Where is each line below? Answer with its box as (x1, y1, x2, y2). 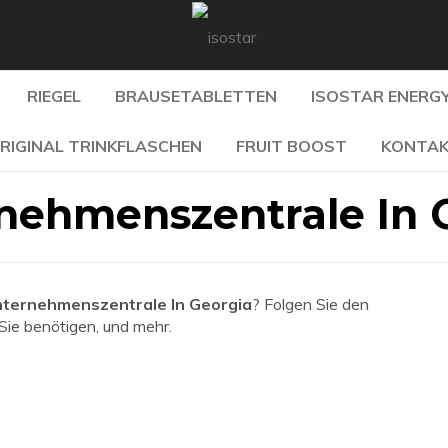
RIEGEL (26, 86, 81, 106)
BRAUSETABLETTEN (114, 86, 277, 106)
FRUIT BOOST (236, 136, 347, 156)
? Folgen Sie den (252, 294, 369, 314)
